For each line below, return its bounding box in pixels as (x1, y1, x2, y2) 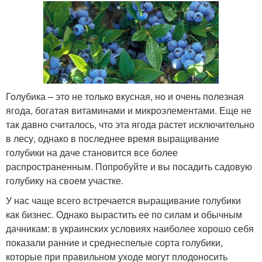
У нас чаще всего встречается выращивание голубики (6, 194, 241, 207)
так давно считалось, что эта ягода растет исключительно (6, 118, 254, 131)
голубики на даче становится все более (6, 146, 178, 159)
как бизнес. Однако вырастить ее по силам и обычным (6, 208, 242, 221)
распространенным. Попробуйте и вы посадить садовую (6, 160, 252, 173)
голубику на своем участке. (6, 174, 123, 187)
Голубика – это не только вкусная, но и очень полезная (6, 89, 244, 103)
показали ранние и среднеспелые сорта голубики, (6, 236, 223, 249)
